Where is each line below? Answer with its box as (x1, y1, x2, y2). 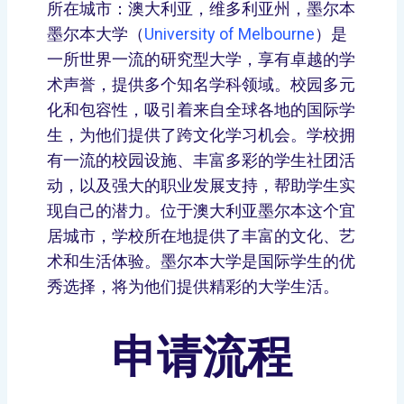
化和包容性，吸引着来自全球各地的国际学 (47, 100, 355, 119)
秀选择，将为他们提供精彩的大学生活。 (47, 277, 339, 296)
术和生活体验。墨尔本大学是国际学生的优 (47, 252, 355, 271)
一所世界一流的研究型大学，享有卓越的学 (47, 50, 355, 69)
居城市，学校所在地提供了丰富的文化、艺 (47, 226, 355, 245)
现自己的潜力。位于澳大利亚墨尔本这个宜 (47, 201, 355, 220)
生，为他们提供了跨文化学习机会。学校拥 (47, 125, 355, 144)
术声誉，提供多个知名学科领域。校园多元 (47, 75, 355, 94)
